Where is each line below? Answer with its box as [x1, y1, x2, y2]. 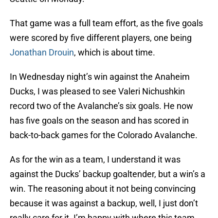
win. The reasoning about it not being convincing [10, 183, 196, 194]
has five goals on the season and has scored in [10, 115, 189, 126]
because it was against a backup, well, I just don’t [10, 198, 198, 209]
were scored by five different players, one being [10, 33, 192, 43]
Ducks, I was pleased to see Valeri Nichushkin [10, 86, 185, 97]
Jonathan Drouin [10, 47, 74, 58]
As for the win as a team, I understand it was [10, 154, 181, 165]
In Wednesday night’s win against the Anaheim [10, 72, 190, 82]
